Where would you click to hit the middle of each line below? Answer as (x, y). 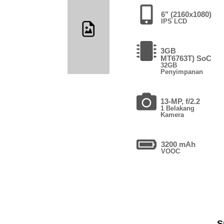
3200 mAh (178, 144)
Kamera (172, 114)
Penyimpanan (181, 71)
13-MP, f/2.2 (180, 101)
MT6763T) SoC (186, 58)
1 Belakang (178, 108)
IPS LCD (174, 21)
